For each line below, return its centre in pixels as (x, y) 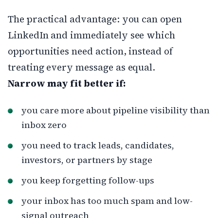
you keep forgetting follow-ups (88, 180)
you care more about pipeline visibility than (116, 110)
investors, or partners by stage (87, 160)
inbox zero (44, 125)
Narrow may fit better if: (67, 83)
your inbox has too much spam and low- (107, 200)
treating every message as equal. (82, 67)
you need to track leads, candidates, (98, 145)
